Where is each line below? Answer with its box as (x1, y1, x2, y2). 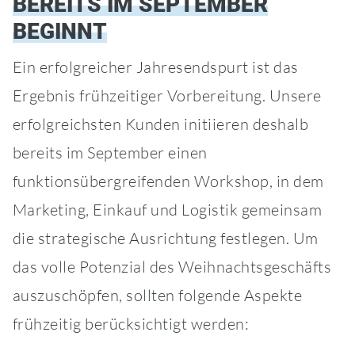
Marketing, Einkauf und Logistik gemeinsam (12, 200, 323, 220)
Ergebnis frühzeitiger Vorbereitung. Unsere (12, 86, 322, 106)
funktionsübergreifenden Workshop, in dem (12, 171, 324, 192)
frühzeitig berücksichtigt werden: (12, 314, 250, 334)
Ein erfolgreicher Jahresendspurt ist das (12, 57, 299, 78)
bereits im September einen (12, 143, 208, 163)
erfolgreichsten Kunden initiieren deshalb (12, 114, 309, 135)
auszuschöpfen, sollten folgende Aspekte (12, 285, 303, 306)
